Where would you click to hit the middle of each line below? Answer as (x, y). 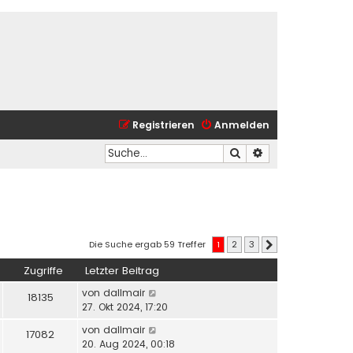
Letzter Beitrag (122, 271)
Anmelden (242, 125)
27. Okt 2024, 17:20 (125, 307)
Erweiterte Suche (306, 152)
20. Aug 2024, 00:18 (128, 344)
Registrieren (163, 125)
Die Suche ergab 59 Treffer (149, 244)
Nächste (292, 245)
